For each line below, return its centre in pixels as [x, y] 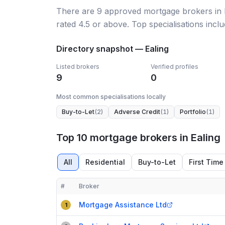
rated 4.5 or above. [93, 24]
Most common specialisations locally [111, 97]
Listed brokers [78, 67]
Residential [105, 162]
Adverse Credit [137, 112]
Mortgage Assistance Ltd [123, 205]
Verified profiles [174, 67]
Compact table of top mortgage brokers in [127, 199]
